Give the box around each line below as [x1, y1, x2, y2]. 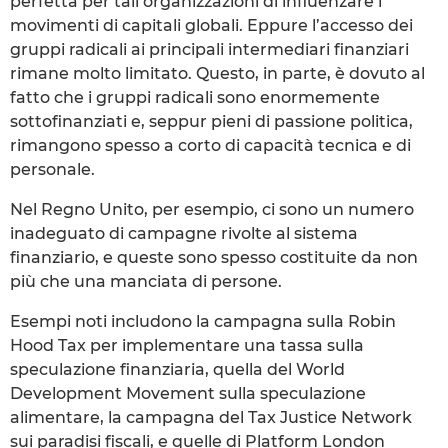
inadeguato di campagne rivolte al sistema [10, 223, 358, 243]
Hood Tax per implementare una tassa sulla [10, 335, 364, 355]
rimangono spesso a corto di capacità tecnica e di [10, 135, 411, 155]
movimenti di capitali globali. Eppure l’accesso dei [10, 15, 413, 35]
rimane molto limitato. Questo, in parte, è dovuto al [10, 63, 425, 83]
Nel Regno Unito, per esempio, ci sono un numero [10, 199, 414, 219]
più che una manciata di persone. [10, 271, 282, 291]
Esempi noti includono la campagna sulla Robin [10, 311, 396, 331]
